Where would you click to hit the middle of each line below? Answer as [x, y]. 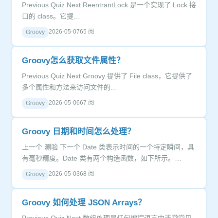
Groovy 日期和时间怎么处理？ [79, 132]
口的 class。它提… [51, 16]
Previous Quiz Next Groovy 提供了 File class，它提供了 [36, 76]
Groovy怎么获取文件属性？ [73, 61]
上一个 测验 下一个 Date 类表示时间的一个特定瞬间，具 [33, 147]
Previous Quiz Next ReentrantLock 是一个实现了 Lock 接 [36, 5]
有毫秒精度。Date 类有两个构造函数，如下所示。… [102, 158]
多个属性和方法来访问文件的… [70, 87]
